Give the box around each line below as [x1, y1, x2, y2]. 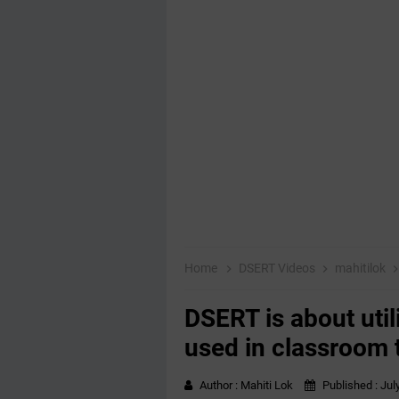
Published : [320, 379, 380, 392]
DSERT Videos [239, 261, 318, 275]
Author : [199, 379, 240, 392]
